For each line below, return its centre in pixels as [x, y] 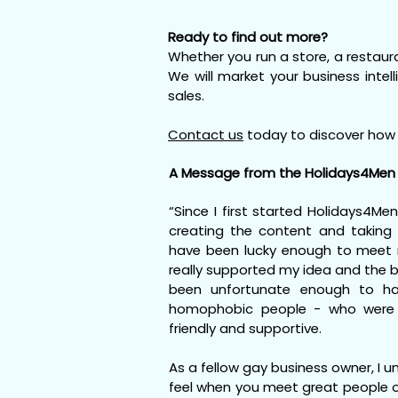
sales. [186, 95]
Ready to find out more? [248, 36]
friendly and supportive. [245, 328]
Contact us [206, 134]
